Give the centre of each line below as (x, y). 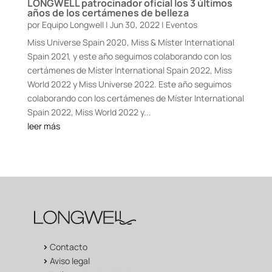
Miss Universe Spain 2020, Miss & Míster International (131, 42)
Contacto (69, 246)
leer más (43, 126)
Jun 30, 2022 (134, 25)
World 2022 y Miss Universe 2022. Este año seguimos (129, 84)
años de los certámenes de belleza (108, 13)
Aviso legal (70, 260)
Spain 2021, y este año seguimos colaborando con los (129, 56)
